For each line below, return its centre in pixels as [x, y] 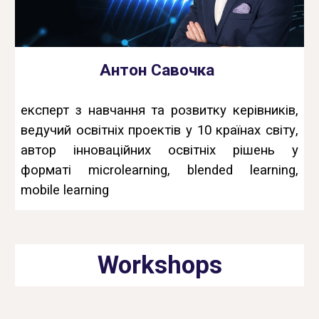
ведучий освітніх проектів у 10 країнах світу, [159, 131]
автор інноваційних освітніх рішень [156, 151]
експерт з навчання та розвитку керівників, [159, 111]
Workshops [159, 265]
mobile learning [65, 190]
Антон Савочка [157, 70]
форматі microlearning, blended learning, [159, 171]
